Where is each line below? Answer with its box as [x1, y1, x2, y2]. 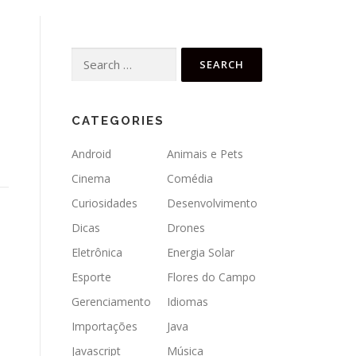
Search [71, 48, 106, 64]
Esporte [72, 269, 111, 284]
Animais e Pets [167, 146, 243, 161]
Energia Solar [167, 245, 234, 260]
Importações [72, 319, 137, 334]
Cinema [72, 171, 110, 186]
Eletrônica [72, 245, 122, 260]
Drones [167, 220, 205, 235]
